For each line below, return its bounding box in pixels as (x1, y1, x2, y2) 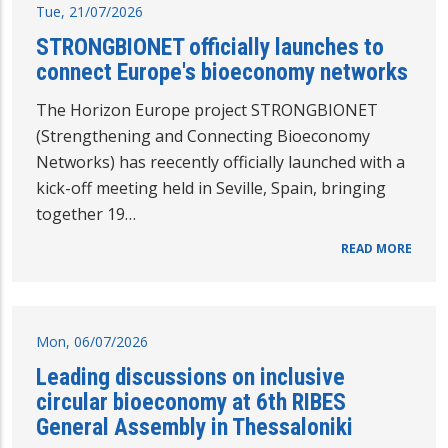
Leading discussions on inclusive (36, 362, 345, 391)
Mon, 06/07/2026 (36, 331, 148, 351)
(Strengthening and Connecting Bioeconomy (36, 124, 370, 147)
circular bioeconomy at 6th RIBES (36, 387, 346, 416)
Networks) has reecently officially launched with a (36, 150, 405, 173)
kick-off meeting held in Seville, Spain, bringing (36, 176, 386, 199)
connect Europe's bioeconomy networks (36, 57, 408, 86)
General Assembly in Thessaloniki (36, 412, 353, 441)
